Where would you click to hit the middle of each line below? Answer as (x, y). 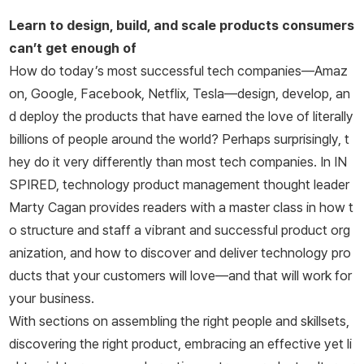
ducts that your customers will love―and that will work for (180, 276)
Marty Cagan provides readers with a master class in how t (181, 208)
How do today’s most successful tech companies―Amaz (178, 71)
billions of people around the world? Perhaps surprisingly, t (179, 139)
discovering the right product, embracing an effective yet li (180, 344)
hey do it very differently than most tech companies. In (171, 162)
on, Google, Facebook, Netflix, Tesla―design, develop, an (180, 94)
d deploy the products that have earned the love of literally (181, 117)
